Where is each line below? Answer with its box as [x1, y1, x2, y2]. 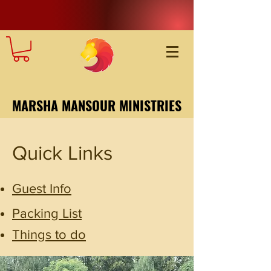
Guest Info [12, 181, 71, 195]
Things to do [12, 227, 86, 241]
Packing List [12, 206, 82, 220]
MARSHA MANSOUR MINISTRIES [12, 95, 181, 115]
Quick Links [12, 142, 113, 163]
